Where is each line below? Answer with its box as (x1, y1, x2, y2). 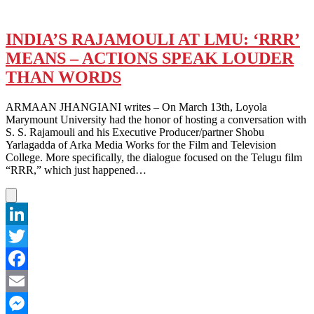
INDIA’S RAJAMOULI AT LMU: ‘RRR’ (6, 29, 300, 48)
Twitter (6, 252, 37, 264)
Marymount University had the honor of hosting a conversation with (6, 113, 306, 125)
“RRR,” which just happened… (6, 163, 146, 176)
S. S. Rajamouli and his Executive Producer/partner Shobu (6, 125, 264, 138)
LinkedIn (6, 229, 46, 242)
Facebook (6, 274, 49, 287)
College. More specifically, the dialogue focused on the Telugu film (6, 151, 302, 163)
